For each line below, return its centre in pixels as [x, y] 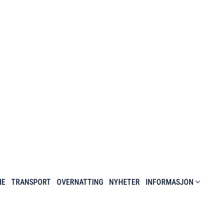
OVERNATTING [80, 182]
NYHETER [124, 182]
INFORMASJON [169, 182]
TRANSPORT [31, 182]
